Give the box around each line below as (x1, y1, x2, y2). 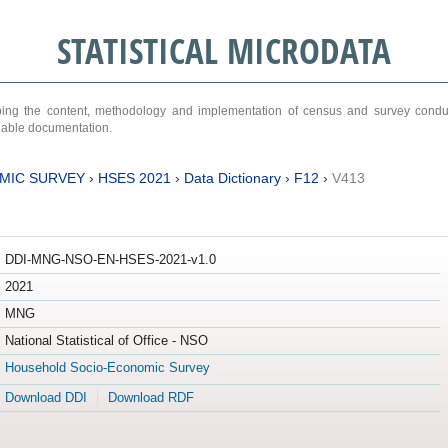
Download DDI (4, 390, 87, 406)
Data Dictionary (183, 169, 281, 186)
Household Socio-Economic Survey (4, 360, 210, 376)
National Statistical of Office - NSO (4, 333, 208, 349)
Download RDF (107, 390, 194, 406)
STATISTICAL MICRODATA (56, 27, 391, 74)
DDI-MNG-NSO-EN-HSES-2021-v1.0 (4, 252, 216, 268)
